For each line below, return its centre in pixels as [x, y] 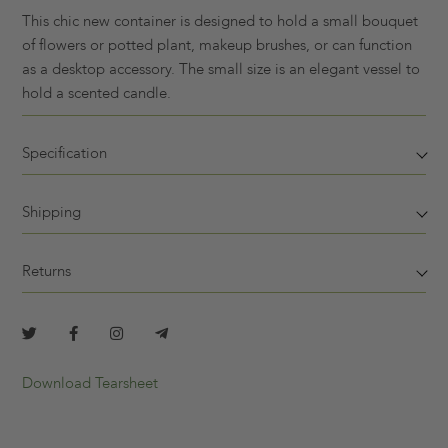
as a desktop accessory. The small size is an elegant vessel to [221, 69]
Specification [64, 153]
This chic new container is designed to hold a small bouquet [220, 21]
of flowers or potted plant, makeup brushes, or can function [217, 45]
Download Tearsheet [90, 383]
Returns [46, 271]
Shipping [51, 212]
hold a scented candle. [96, 93]
